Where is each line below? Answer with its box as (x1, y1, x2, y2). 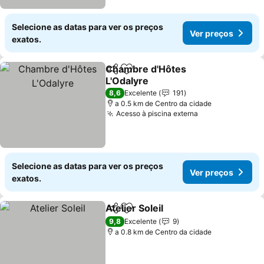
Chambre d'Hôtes (105, 63, 187, 75)
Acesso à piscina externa (116, 109, 199, 118)
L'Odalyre (105, 75, 149, 87)
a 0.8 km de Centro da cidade (115, 227, 212, 236)
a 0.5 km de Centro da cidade (115, 99, 212, 108)
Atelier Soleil (105, 202, 164, 214)
